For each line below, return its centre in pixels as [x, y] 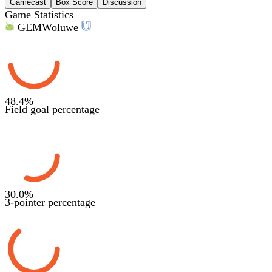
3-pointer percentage [50, 202]
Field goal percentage [52, 109]
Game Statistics [39, 14]
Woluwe [60, 27]
